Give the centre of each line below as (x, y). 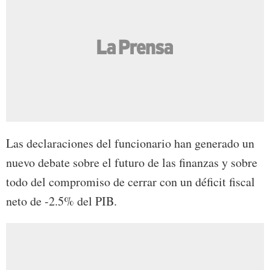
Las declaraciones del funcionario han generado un (130, 143)
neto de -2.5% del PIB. (61, 201)
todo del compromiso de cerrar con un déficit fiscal (130, 182)
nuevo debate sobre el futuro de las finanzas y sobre (132, 163)
